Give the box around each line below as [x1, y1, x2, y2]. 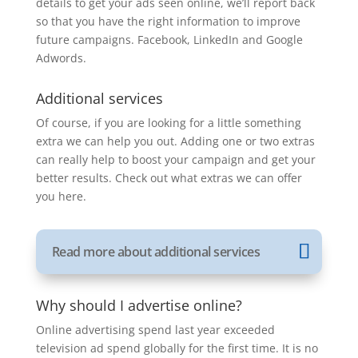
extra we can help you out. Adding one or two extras [35, 133, 315, 149]
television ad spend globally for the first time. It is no [35, 340, 318, 356]
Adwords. [35, 50, 86, 66]
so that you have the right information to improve [35, 14, 300, 29]
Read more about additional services [51, 243, 261, 261]
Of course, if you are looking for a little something [35, 115, 301, 130]
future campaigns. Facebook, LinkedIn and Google [35, 32, 303, 47]
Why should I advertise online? [35, 296, 242, 315]
